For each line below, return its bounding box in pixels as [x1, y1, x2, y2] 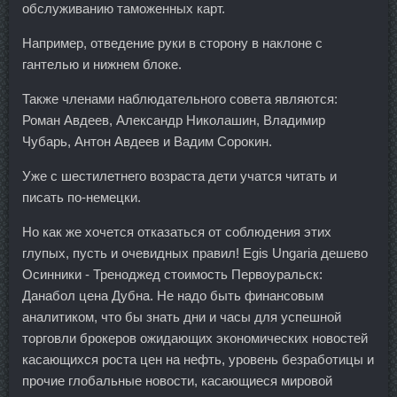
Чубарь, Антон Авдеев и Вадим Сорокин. [22, 134, 272, 150]
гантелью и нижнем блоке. [22, 57, 182, 73]
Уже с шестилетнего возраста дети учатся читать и [22, 168, 337, 184]
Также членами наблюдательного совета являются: [22, 91, 338, 107]
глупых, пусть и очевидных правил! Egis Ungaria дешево [22, 245, 368, 261]
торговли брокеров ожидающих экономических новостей [22, 331, 368, 346]
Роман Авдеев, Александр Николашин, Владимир [22, 113, 325, 128]
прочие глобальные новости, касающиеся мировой [22, 373, 332, 389]
